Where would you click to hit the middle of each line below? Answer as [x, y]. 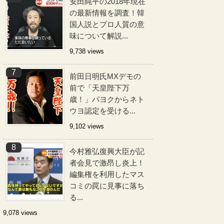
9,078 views [20, 213]
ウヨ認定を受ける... [102, 111]
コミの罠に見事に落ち [107, 186]
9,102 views [87, 126]
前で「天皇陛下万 [99, 88]
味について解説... [99, 36]
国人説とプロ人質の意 [107, 24]
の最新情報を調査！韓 [107, 13]
